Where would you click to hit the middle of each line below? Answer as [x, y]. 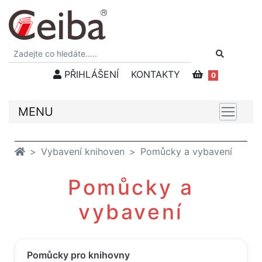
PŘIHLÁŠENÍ [90, 74]
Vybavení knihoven [83, 151]
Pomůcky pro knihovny [78, 255]
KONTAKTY [155, 74]
